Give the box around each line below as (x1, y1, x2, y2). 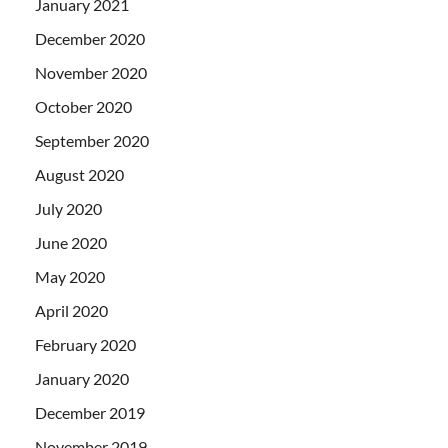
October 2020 (35, 96, 132, 116)
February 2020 (35, 334, 136, 354)
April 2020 (35, 300, 108, 320)
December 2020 (35, 28, 145, 48)
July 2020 (35, 198, 102, 218)
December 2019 (35, 402, 145, 422)
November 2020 (35, 62, 147, 82)
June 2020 (35, 232, 107, 252)
